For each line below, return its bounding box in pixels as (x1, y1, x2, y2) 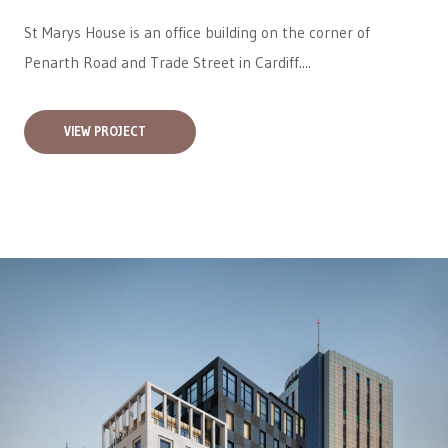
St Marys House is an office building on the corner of (24, 23, 370, 42)
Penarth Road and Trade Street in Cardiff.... (24, 53, 311, 72)
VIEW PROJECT (64, 124, 146, 139)
